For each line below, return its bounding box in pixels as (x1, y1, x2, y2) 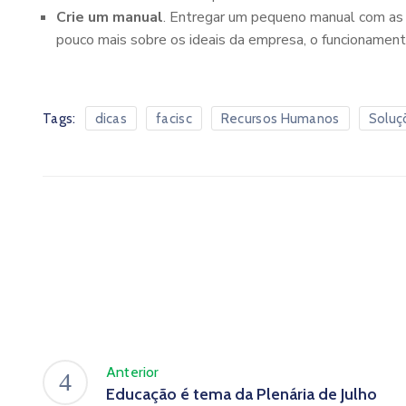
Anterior (106, 362, 159, 381)
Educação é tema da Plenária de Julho (106, 383, 377, 404)
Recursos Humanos (220, 111, 340, 127)
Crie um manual (56, 7, 163, 27)
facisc (156, 111, 192, 127)
